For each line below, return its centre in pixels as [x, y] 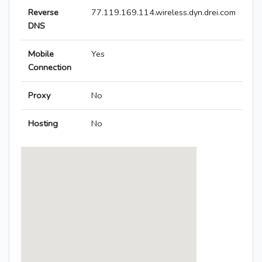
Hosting [43, 124]
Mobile [41, 54]
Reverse [43, 13]
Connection [50, 68]
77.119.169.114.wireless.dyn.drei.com [163, 13]
